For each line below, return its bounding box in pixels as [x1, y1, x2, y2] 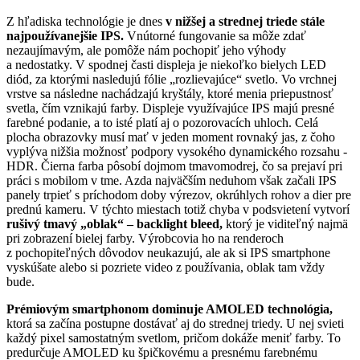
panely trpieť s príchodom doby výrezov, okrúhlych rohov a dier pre [6, 187, 351, 202]
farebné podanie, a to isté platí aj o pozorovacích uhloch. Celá [6, 115, 318, 129]
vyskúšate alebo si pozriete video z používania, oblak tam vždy [6, 260, 325, 274]
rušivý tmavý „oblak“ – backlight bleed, [6, 216, 223, 231]
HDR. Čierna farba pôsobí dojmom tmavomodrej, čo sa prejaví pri [6, 158, 342, 173]
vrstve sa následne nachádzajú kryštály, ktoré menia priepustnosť [6, 86, 333, 100]
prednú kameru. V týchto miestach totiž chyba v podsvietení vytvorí [6, 202, 350, 216]
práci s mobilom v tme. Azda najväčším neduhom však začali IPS [6, 173, 337, 187]
